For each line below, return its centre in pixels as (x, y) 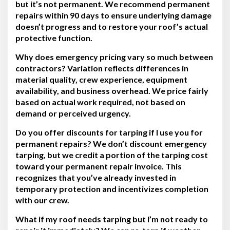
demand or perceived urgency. (73, 113)
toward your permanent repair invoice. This (99, 166)
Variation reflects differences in (127, 68)
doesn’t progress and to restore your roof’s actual (112, 26)
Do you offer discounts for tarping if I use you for (109, 132)
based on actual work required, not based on (100, 102)
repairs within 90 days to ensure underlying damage (113, 15)
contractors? (41, 68)
